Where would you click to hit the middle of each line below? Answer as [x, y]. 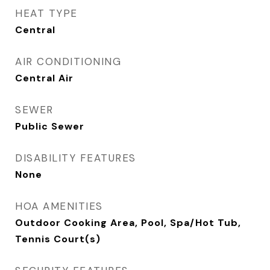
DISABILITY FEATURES [76, 158]
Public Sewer [50, 126]
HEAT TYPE [46, 13]
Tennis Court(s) [58, 239]
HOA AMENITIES [59, 206]
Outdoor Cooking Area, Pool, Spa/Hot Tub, [128, 223]
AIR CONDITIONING [68, 61]
